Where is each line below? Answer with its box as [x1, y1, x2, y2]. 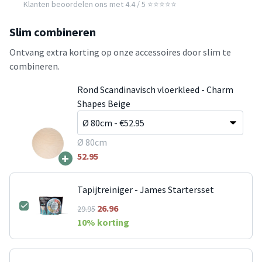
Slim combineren [9, 24, 96, 39]
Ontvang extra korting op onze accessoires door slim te [9, 46, 231, 58]
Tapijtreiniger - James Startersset [77, 183, 215, 195]
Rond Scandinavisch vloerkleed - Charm [77, 83, 233, 95]
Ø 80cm [77, 136, 107, 148]
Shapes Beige [77, 97, 130, 109]
